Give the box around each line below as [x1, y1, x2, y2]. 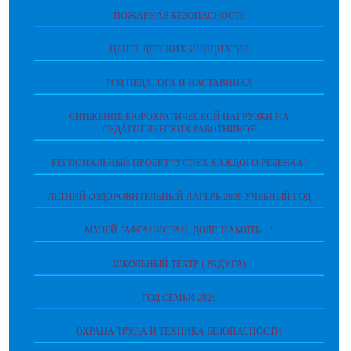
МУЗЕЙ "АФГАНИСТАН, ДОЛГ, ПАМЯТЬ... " [84, 225, 274, 236]
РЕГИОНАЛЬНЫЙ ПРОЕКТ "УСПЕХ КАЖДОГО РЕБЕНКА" [51, 157, 307, 168]
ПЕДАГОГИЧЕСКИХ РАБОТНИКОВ [102, 124, 256, 135]
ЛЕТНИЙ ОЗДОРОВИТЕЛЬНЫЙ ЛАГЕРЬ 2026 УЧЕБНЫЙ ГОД [47, 191, 311, 202]
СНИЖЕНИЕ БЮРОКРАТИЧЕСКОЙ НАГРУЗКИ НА [69, 111, 289, 122]
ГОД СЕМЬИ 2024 [142, 292, 216, 303]
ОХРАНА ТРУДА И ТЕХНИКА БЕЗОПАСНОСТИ [76, 326, 282, 337]
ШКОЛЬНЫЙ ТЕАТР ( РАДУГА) [112, 259, 246, 270]
